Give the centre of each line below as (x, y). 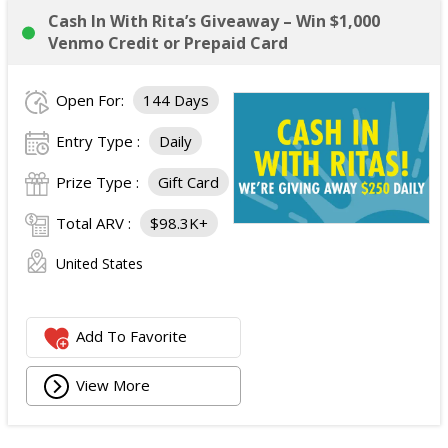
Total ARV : (95, 223)
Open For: (92, 100)
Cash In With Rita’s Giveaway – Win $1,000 (214, 21)
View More (113, 384)
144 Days (176, 100)
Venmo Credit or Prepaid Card (168, 43)
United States (99, 263)
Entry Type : (100, 141)
